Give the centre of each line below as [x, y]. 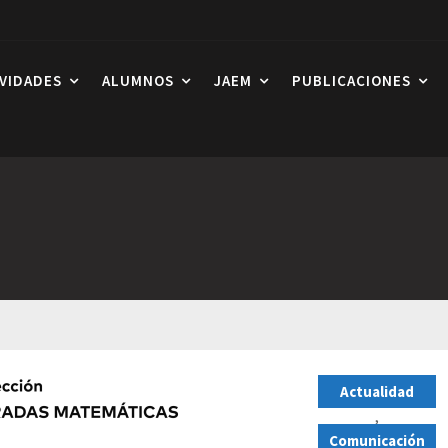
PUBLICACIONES [351, 80]
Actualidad [377, 391]
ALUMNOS [138, 80]
